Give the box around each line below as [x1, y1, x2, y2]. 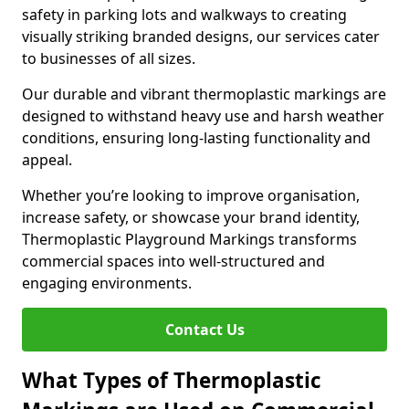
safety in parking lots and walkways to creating [22, 5, 347, 25]
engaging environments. [22, 273, 192, 293]
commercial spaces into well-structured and [22, 251, 325, 271]
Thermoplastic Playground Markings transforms [22, 229, 357, 249]
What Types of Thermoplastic [22, 366, 321, 394]
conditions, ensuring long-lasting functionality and [22, 128, 371, 148]
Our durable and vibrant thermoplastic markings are [22, 84, 386, 104]
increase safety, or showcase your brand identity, [22, 207, 360, 227]
